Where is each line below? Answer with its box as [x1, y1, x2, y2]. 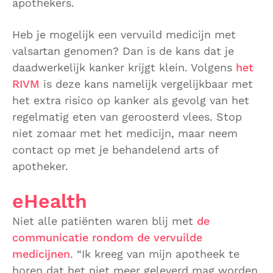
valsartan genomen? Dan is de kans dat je [12, 44, 234, 57]
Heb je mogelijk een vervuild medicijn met [12, 27, 236, 41]
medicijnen [12, 247, 70, 261]
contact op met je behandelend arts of [12, 143, 218, 156]
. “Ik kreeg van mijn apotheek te [70, 247, 239, 261]
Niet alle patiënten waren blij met [12, 214, 197, 228]
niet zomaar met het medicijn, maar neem [12, 126, 238, 140]
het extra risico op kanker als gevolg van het [12, 93, 249, 107]
